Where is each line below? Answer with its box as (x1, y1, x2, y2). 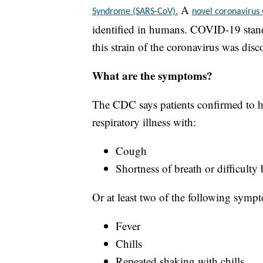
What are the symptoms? (92, 68, 213, 84)
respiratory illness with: (92, 114, 196, 130)
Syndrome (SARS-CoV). (92, 7, 178, 17)
